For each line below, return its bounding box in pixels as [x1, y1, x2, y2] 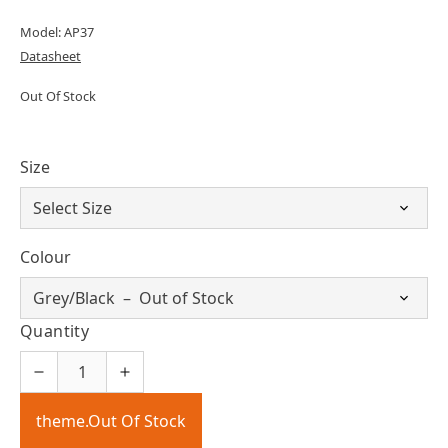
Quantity [20, 320, 90, 342]
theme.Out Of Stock [36, 410, 186, 432]
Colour [20, 246, 71, 268]
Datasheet [20, 47, 81, 65]
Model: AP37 [20, 23, 94, 41]
